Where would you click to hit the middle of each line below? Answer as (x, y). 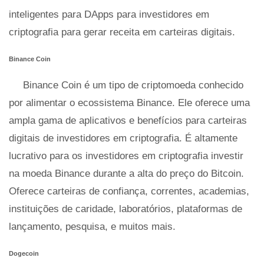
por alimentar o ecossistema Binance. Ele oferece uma (129, 103)
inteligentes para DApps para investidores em (109, 14)
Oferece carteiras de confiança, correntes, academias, (129, 191)
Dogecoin (24, 253)
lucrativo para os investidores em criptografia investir (126, 156)
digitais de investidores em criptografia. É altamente (123, 138)
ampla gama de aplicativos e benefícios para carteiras (128, 121)
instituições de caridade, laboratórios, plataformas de (126, 209)
